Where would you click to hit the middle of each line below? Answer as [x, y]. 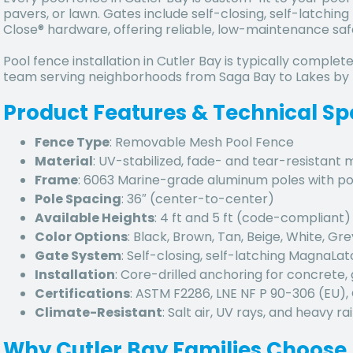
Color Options [81, 236]
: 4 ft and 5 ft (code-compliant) [253, 217]
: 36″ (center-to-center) [198, 199]
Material [64, 161]
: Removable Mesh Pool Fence [202, 142]
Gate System [78, 255]
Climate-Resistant [98, 312]
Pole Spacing [78, 199]
